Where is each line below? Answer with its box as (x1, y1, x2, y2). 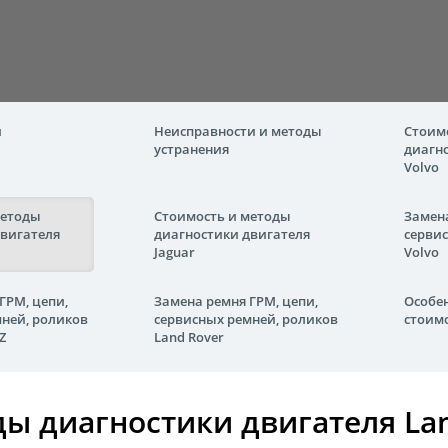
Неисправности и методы (154, 122, 322, 140)
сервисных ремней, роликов (154, 310, 338, 328)
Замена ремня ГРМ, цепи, (154, 292, 318, 310)
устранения (154, 140, 229, 158)
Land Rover (154, 328, 224, 346)
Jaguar (154, 243, 195, 261)
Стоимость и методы (154, 207, 291, 225)
